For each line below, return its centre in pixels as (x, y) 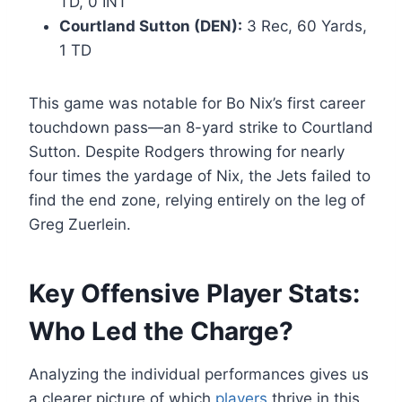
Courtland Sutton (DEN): (151, 26)
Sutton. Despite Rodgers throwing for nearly (187, 152)
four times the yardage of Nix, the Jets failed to (200, 176)
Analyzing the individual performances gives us (199, 375)
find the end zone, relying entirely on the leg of (197, 201)
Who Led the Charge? (161, 332)
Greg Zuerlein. (80, 225)
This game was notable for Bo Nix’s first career (197, 104)
